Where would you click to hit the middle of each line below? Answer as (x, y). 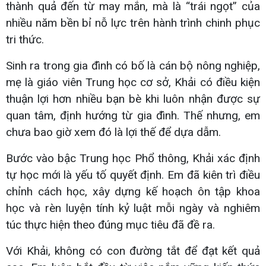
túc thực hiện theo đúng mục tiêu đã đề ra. (110, 224)
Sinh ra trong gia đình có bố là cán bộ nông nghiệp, (133, 65)
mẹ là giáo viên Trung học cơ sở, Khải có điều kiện (133, 82)
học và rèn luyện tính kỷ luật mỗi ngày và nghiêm (133, 208)
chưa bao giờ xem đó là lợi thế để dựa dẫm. (113, 132)
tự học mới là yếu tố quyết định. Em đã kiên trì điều (133, 175)
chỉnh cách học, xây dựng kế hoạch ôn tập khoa (133, 191)
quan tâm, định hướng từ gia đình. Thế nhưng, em (133, 115)
